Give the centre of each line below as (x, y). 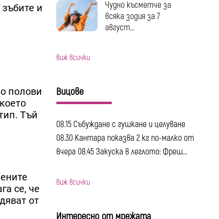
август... (120, 28)
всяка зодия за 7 (132, 17)
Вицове (70, 91)
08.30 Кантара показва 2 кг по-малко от (125, 138)
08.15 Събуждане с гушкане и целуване (120, 124)
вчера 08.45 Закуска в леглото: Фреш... (121, 152)
